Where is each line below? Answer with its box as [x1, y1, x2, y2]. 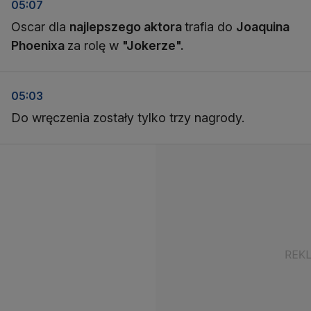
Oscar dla [11, 19, 69, 34]
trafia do [185, 19, 236, 34]
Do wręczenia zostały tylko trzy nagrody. [11, 110, 244, 125]
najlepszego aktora [69, 19, 185, 34]
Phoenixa [11, 38, 67, 53]
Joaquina [236, 19, 289, 34]
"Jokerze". [122, 38, 184, 53]
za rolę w [67, 38, 122, 53]
